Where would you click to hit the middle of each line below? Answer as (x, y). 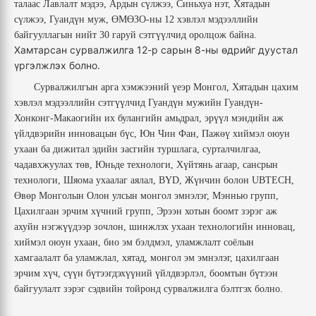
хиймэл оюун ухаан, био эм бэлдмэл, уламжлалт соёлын (134, 243)
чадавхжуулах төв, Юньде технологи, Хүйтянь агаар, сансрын (146, 165)
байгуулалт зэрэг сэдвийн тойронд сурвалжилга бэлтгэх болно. (148, 289)
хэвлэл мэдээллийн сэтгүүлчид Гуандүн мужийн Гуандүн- (139, 103)
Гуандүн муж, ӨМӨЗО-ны (105, 20)
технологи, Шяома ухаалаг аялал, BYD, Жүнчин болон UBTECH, (154, 181)
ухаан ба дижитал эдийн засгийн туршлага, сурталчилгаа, (138, 150)
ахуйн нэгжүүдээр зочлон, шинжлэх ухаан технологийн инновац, (155, 227)
